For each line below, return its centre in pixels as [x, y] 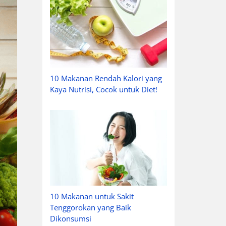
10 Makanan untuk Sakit [92, 196]
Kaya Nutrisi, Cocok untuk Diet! [103, 89]
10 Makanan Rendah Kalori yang [106, 78]
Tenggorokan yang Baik [90, 208]
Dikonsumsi [70, 219]
